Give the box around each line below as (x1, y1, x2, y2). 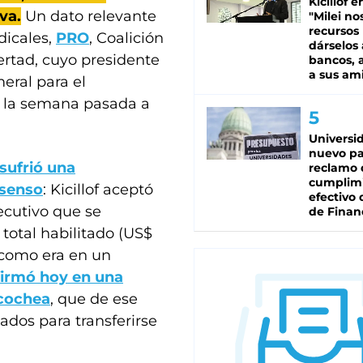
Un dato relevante (21, 7, 156, 25)
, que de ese (50, 290, 138, 308)
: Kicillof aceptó (43, 181, 153, 199)
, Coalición (89, 29, 164, 47)
